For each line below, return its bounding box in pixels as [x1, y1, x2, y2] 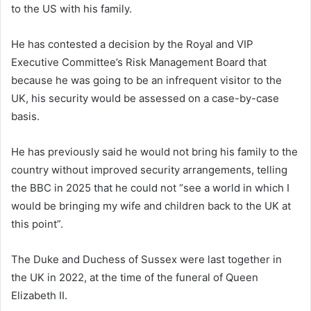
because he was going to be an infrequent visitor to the [11, 74, 282, 87]
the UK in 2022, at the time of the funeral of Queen [11, 271, 258, 285]
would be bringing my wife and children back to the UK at [11, 199, 291, 213]
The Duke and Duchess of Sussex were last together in [11, 253, 282, 267]
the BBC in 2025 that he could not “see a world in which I [11, 181, 289, 195]
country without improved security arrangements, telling [11, 163, 287, 177]
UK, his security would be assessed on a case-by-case [11, 92, 279, 106]
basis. [11, 110, 40, 124]
